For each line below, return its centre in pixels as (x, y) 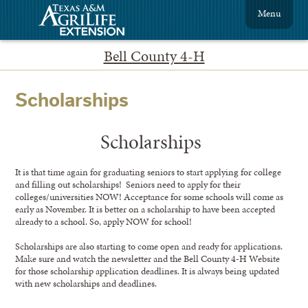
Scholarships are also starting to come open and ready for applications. (149, 246)
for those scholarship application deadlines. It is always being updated (147, 271)
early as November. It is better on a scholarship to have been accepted (145, 209)
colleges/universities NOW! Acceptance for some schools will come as (150, 196)
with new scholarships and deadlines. (86, 283)
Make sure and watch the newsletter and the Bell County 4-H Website (148, 258)
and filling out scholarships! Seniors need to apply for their (128, 184)
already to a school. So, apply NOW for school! (104, 221)
